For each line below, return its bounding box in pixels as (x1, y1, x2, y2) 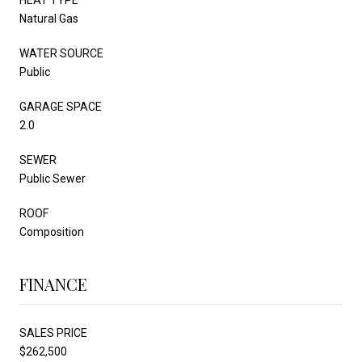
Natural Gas (19, 11, 78, 25)
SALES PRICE (19, 326, 87, 339)
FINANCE (19, 272, 87, 295)
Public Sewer (19, 171, 86, 185)
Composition (19, 225, 84, 238)
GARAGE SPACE (19, 99, 102, 113)
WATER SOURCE (19, 46, 103, 60)
